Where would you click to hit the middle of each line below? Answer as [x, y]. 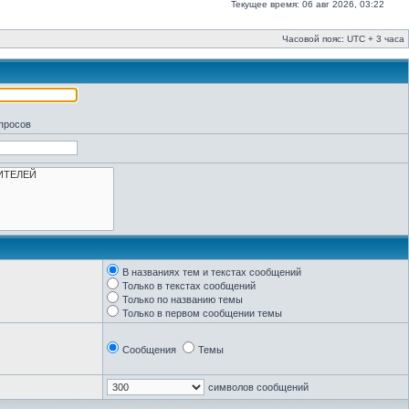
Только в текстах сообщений [189, 286]
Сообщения [149, 350]
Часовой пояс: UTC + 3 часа [343, 39]
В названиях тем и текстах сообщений [212, 272]
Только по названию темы [183, 299]
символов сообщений [258, 387]
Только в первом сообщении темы [202, 313]
